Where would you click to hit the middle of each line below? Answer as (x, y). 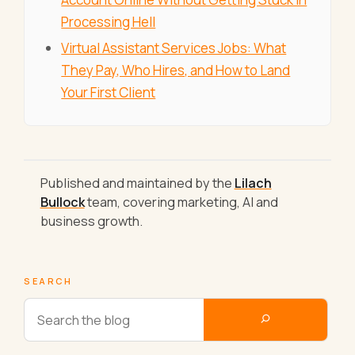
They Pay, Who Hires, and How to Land (176, 71)
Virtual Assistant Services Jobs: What (174, 48)
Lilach (253, 183)
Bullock (62, 202)
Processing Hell (109, 22)
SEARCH (48, 281)
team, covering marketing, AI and (181, 202)
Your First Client (109, 93)
